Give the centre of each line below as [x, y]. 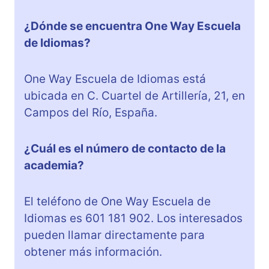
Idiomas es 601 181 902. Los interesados [133, 219]
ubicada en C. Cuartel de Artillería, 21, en [134, 96]
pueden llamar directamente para [114, 235]
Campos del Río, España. [91, 113]
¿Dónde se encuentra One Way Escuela [132, 26]
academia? [54, 166]
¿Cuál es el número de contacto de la [125, 149]
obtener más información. [93, 252]
